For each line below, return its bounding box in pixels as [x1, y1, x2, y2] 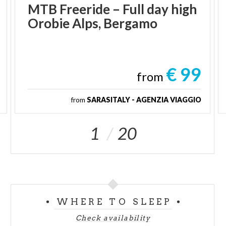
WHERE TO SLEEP [56, 196, 173, 207]
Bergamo [103, 15, 158, 31]
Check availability [75, 213, 151, 222]
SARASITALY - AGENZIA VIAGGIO [86, 95, 201, 104]
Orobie [28, 15, 70, 31]
